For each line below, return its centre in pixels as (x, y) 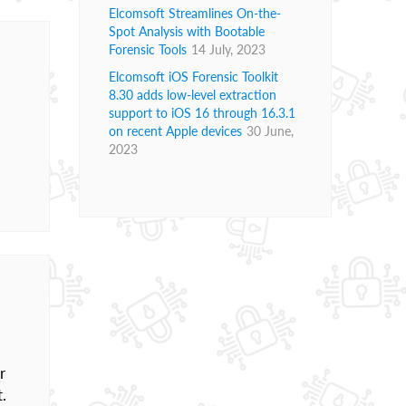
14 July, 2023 (228, 50)
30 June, (270, 131)
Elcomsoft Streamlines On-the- (195, 14)
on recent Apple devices (175, 131)
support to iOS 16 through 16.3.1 (202, 113)
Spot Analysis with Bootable (187, 32)
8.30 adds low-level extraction (193, 95)
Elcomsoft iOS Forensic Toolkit (193, 77)
